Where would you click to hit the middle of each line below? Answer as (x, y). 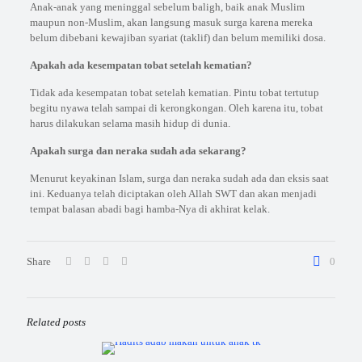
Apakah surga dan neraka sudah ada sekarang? (138, 151)
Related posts (56, 322)
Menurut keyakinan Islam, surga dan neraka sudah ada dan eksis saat (179, 178)
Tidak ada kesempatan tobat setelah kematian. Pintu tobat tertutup (174, 93)
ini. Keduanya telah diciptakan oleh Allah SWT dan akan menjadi (173, 194)
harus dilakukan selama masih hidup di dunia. (130, 123)
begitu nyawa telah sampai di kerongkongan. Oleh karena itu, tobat (176, 108)
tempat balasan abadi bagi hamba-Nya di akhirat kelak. (149, 209)
